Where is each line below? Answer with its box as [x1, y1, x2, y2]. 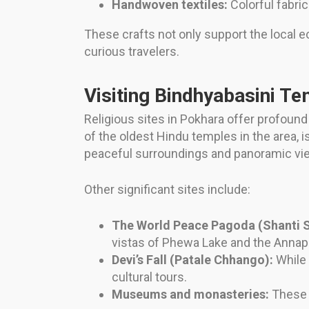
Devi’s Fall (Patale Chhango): [112, 252, 273, 268]
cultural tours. [112, 270, 187, 285]
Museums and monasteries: [112, 287, 269, 302]
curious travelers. [84, 44, 179, 59]
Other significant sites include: [84, 182, 250, 197]
